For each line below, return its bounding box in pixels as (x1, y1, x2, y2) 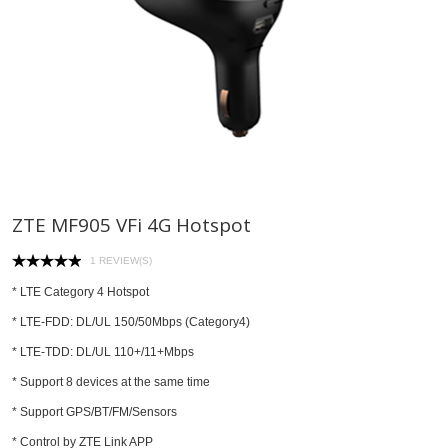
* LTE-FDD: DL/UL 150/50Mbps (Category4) (12, 314, 250, 329)
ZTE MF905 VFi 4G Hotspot (12, 212, 251, 239)
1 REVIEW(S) (90, 254, 152, 266)
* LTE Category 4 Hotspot (12, 284, 149, 299)
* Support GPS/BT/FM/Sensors (12, 404, 180, 419)
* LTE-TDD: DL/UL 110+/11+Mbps (12, 344, 194, 359)
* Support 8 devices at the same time (12, 374, 210, 389)
